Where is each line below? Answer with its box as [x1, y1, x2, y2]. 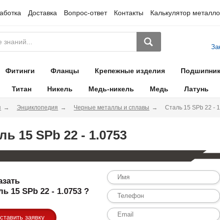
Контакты [113, 9, 143, 17]
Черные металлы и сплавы [74, 104, 150, 111]
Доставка [27, 9, 57, 17]
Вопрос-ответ [63, 9, 107, 17]
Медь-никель [88, 85, 134, 93]
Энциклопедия [17, 104, 58, 111]
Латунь [184, 85, 209, 93]
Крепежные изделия [94, 67, 165, 75]
